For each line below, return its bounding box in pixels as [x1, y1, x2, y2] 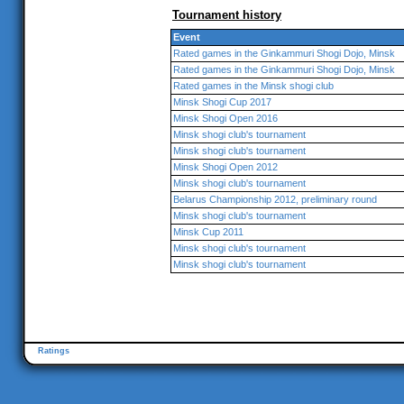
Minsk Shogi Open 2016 [173, 113, 278, 124]
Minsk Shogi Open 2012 [173, 161, 278, 172]
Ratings [38, 346, 69, 355]
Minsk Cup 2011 [173, 226, 243, 237]
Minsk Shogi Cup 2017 [173, 96, 271, 107]
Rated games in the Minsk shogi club [173, 80, 334, 91]
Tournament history [172, 8, 281, 22]
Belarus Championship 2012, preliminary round [173, 194, 377, 205]
